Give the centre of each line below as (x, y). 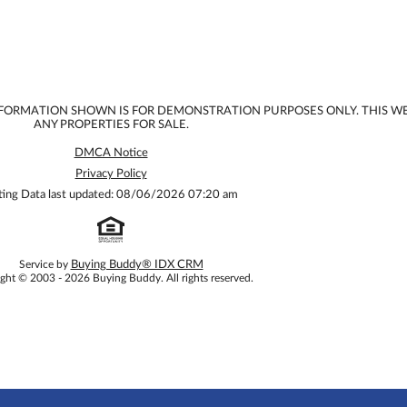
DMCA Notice (111, 153)
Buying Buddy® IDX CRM (137, 264)
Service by (45, 264)
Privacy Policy (111, 174)
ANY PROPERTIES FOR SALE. (111, 124)
